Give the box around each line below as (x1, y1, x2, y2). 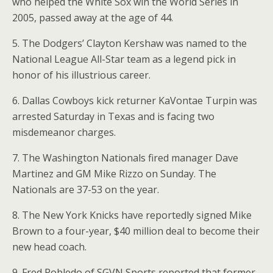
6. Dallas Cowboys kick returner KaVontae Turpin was (12, 94, 257, 107)
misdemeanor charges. (12, 126, 116, 139)
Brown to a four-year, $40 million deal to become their (12, 224, 260, 238)
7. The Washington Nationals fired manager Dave (12, 151, 238, 165)
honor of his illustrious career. (12, 68, 153, 82)
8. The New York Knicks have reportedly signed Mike (12, 208, 252, 222)
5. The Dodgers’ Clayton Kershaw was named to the (12, 37, 247, 50)
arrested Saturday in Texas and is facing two (12, 110, 214, 123)
